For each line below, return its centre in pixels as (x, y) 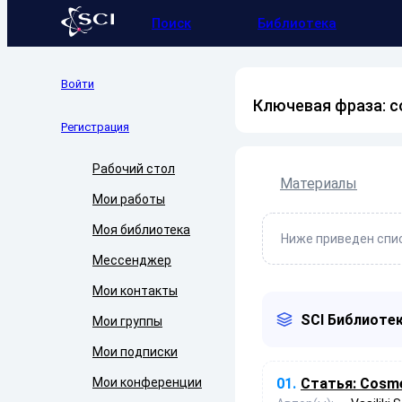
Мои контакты (135, 291)
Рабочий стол (134, 169)
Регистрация (95, 127)
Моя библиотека (141, 230)
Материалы (319, 184)
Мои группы (127, 321)
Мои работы (129, 199)
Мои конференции (147, 382)
